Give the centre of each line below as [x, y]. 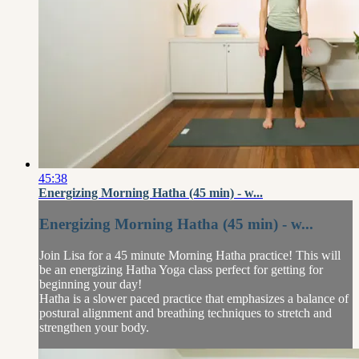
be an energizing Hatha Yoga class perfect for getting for [181, 269]
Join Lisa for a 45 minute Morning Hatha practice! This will [190, 255]
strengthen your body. [94, 327]
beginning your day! [91, 284]
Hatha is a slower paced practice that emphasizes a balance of [194, 298]
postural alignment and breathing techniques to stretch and [186, 313]
